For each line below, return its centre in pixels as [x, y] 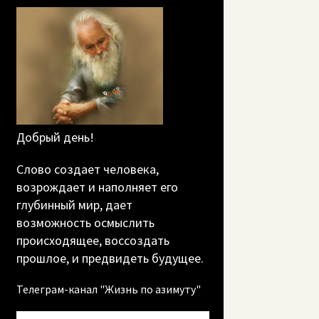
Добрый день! [56, 137]
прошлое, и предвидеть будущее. [110, 258]
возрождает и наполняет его [98, 187]
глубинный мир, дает [75, 205]
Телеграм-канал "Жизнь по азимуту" [109, 289]
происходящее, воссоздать [93, 241]
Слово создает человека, [88, 169]
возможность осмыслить [86, 223]
